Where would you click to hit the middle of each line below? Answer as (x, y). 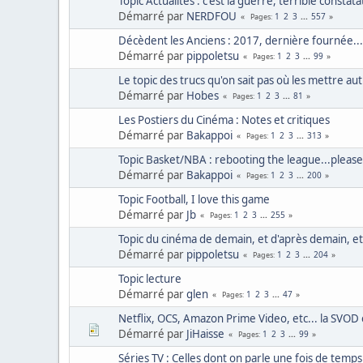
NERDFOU (211, 16)
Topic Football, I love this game (194, 199)
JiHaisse (205, 333)
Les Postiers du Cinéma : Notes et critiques (224, 120)
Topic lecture (150, 278)
